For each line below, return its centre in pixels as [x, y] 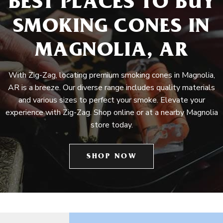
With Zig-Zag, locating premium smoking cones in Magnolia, [111, 75]
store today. [111, 125]
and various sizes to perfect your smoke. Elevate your [111, 100]
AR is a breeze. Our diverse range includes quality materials [111, 88]
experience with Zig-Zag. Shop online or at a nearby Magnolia [111, 112]
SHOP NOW [111, 157]
